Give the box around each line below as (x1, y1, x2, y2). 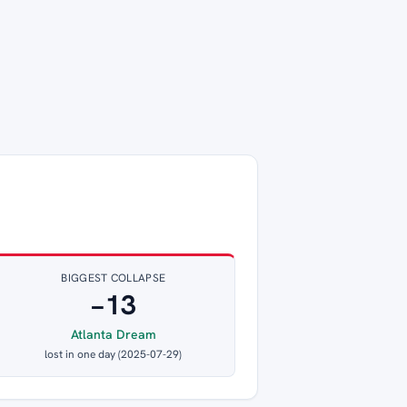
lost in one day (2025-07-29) (45, 347, 183, 362)
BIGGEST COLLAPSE (61, 271, 166, 286)
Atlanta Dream (70, 326, 156, 343)
